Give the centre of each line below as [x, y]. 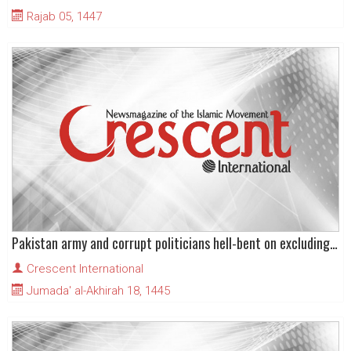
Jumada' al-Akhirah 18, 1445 [97, 291]
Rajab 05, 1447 [63, 17]
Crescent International [85, 269]
